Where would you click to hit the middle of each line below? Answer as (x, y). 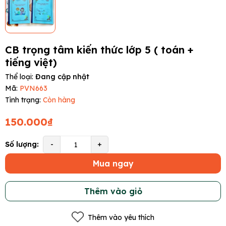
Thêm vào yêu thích (121, 217)
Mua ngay (113, 164)
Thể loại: (20, 77)
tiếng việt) (31, 63)
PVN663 (34, 89)
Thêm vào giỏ (113, 191)
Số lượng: (22, 145)
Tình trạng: (23, 100)
